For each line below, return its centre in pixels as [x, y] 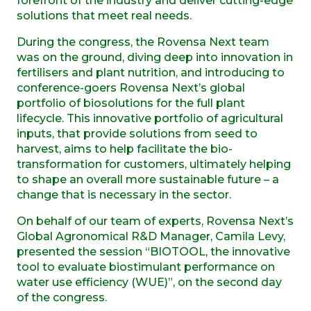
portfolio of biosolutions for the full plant [131, 103]
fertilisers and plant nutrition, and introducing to [151, 72]
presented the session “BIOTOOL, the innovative [153, 251]
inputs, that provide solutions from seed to [137, 133]
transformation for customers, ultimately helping [154, 164]
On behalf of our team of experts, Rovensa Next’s [155, 221]
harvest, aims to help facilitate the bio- [125, 149]
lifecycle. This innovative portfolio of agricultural [150, 118]
